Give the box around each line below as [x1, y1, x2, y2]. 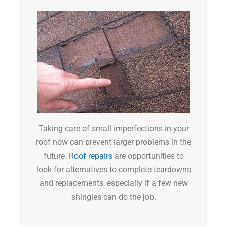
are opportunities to [112, 151, 184, 161]
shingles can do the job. [71, 192, 156, 202]
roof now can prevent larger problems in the [36, 137, 191, 147]
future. [43, 151, 69, 161]
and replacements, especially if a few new [39, 178, 188, 188]
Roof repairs [68, 151, 112, 161]
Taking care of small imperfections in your [38, 124, 189, 134]
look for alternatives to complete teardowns [36, 165, 191, 175]
